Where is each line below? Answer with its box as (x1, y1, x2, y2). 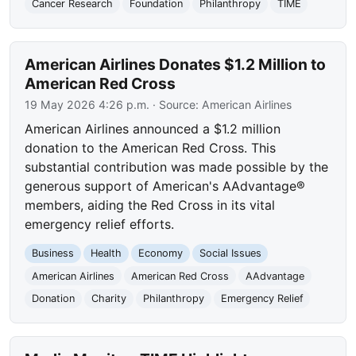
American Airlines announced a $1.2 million (25, 121, 281, 137)
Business (32, 247, 75, 260)
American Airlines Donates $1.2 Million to (25, 55, 327, 75)
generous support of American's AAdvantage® (25, 178, 306, 195)
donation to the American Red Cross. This (25, 140, 277, 157)
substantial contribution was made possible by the (25, 159, 329, 176)
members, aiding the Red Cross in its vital (25, 197, 276, 214)
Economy (137, 247, 183, 260)
